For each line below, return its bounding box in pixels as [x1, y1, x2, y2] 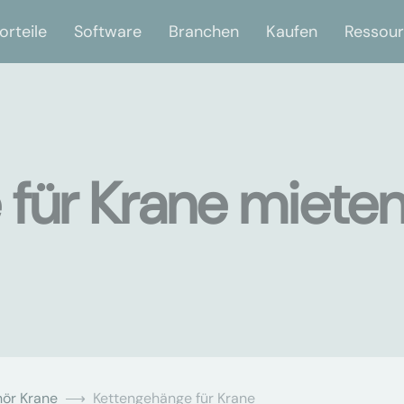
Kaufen [266, 20, 317, 42]
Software [74, 20, 142, 42]
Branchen [169, 20, 239, 42]
